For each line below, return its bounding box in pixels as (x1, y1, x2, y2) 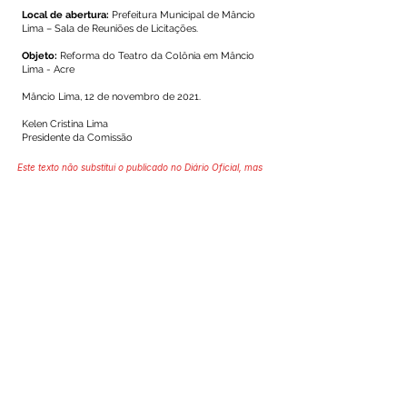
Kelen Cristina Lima (22, 118, 108, 130)
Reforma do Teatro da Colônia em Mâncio (60, 50, 254, 62)
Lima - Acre (22, 64, 74, 75)
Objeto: (22, 50, 60, 62)
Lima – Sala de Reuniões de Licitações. (22, 23, 198, 35)
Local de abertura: (22, 9, 112, 21)
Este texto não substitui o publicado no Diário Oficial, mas (17, 162, 263, 173)
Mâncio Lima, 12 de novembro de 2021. (22, 91, 201, 103)
